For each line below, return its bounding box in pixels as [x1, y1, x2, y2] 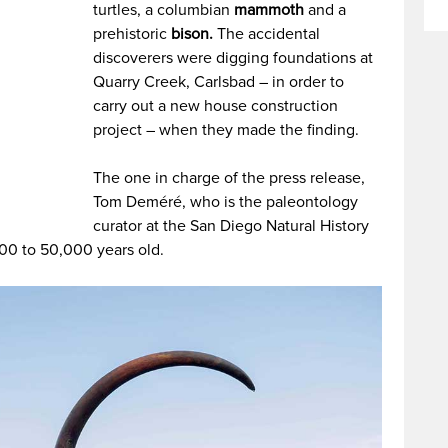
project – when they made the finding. [93, 120, 360, 140]
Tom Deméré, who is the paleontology [93, 192, 359, 212]
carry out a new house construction [93, 96, 339, 116]
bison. [171, 24, 214, 44]
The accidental [213, 24, 321, 44]
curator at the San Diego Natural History [93, 216, 370, 236]
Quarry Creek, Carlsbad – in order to [93, 72, 345, 92]
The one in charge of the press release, [93, 168, 366, 188]
